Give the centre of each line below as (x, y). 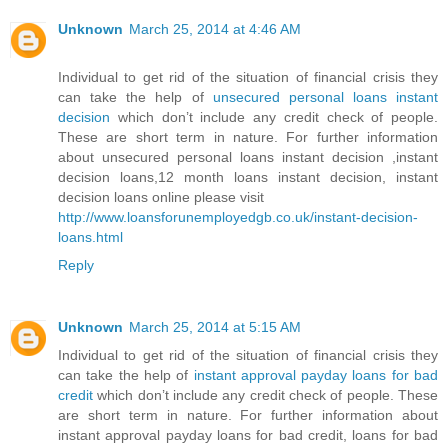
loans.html (90, 236)
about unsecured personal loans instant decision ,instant (248, 156)
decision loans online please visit (161, 196)
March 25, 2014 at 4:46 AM (215, 28)
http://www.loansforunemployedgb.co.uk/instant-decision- (238, 216)
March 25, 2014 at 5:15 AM (215, 326)
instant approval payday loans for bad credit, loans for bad (248, 434)
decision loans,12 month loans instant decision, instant (248, 176)
